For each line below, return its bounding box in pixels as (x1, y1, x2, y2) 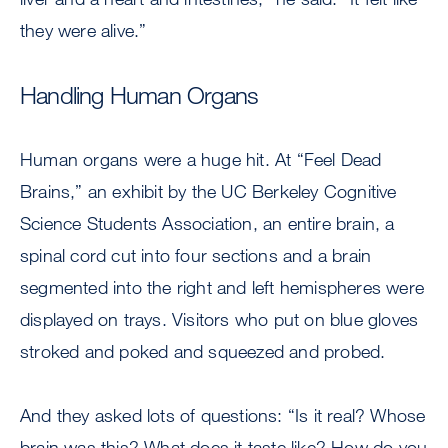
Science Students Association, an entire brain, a (20, 212, 395, 235)
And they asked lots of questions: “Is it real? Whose (20, 404, 426, 427)
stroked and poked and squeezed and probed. (20, 340, 386, 363)
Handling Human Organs (20, 80, 259, 110)
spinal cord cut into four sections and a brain (20, 244, 372, 267)
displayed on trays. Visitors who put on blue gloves (20, 308, 419, 331)
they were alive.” (20, 19, 147, 42)
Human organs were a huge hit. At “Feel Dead (20, 148, 382, 171)
